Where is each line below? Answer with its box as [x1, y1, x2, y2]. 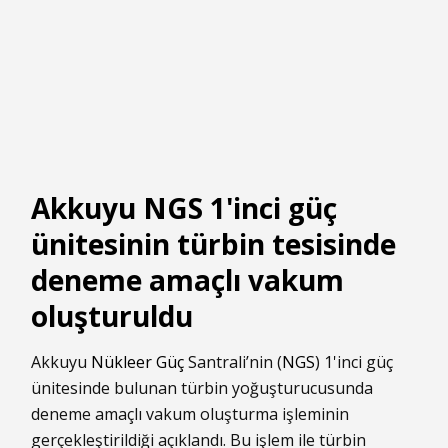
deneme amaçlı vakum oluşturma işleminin [31, 403, 349, 426]
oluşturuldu [31, 297, 193, 336]
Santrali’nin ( [184, 351, 282, 374]
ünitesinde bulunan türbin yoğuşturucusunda [31, 377, 373, 400]
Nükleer [91, 351, 152, 374]
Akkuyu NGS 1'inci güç [31, 189, 337, 228]
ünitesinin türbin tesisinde [31, 225, 396, 264]
